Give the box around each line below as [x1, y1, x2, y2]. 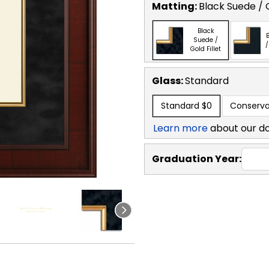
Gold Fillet [190, 44, 221, 54]
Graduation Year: [152, 151, 241, 166]
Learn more [153, 121, 208, 135]
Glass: [152, 73, 185, 88]
